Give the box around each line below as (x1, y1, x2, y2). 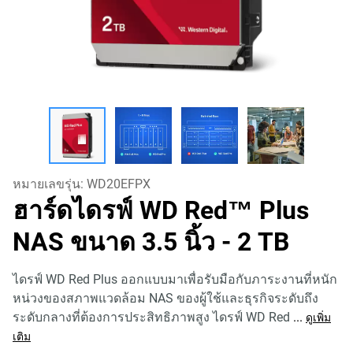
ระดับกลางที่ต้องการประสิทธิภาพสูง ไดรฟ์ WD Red (13, 310, 290, 325)
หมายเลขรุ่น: (13, 176, 87, 191)
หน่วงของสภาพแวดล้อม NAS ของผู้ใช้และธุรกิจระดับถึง (13, 291, 318, 306)
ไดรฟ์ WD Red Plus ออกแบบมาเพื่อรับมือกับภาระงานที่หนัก (13, 272, 337, 287)
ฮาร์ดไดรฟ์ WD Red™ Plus (13, 195, 309, 225)
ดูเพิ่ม (306, 311, 331, 324)
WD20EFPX (87, 176, 150, 191)
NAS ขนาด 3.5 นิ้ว (13, 227, 221, 257)
